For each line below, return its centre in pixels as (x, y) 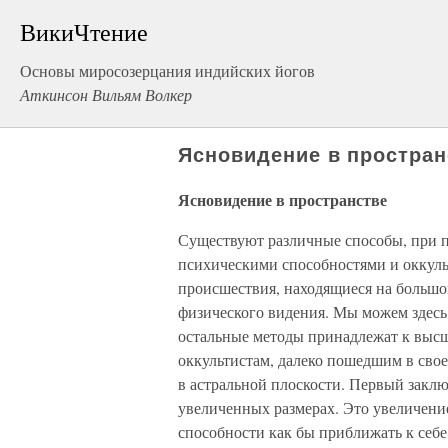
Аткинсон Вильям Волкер (106, 94)
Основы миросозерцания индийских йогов (167, 70)
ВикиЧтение (84, 32)
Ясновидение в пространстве (282, 199)
